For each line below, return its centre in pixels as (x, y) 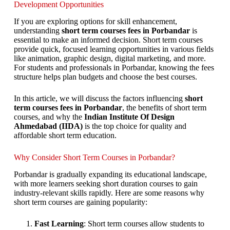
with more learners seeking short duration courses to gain (106, 183)
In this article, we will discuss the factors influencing (99, 98)
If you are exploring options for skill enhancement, (95, 21)
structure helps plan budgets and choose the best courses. (105, 76)
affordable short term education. (65, 135)
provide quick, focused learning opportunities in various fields (113, 49)
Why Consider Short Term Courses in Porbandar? (94, 157)
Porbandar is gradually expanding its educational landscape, (110, 174)
